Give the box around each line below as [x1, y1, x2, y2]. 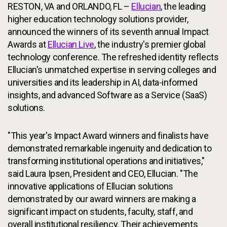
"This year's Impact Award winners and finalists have [8, 130, 209, 141]
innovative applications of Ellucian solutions [8, 181, 174, 192]
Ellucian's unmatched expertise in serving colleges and [8, 64, 216, 75]
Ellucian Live [48, 39, 94, 50]
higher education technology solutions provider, [8, 14, 188, 25]
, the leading [161, 1, 206, 12]
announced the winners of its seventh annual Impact [8, 26, 209, 37]
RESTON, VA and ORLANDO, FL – [8, 1, 132, 12]
